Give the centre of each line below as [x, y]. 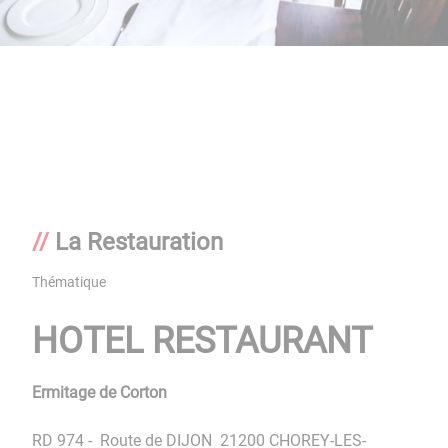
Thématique [69, 283]
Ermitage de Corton [99, 393]
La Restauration [139, 242]
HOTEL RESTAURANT [202, 341]
